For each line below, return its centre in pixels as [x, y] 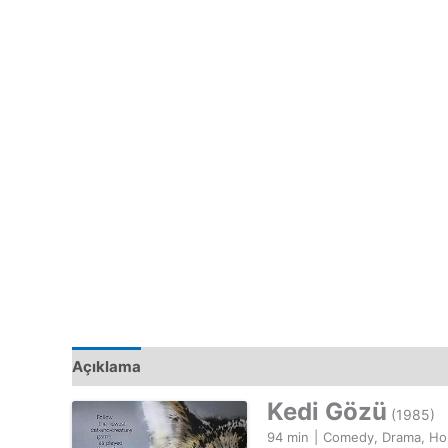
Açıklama [106, 366]
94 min [288, 437]
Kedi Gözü [327, 412]
